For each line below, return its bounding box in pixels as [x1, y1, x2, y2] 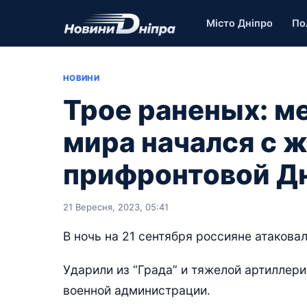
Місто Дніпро [206, 16, 273, 29]
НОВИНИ [63, 73, 100, 83]
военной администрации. [63, 283, 210, 298]
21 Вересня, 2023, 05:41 [63, 201, 169, 212]
